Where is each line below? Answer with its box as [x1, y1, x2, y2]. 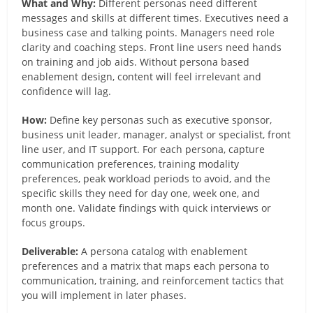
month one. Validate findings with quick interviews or [22, 201, 272, 214]
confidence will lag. [22, 84, 112, 98]
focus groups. [22, 215, 86, 229]
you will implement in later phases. [22, 288, 187, 302]
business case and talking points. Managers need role [22, 25, 275, 39]
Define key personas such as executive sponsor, [47, 112, 272, 126]
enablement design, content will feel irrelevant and [22, 69, 262, 83]
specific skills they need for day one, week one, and [22, 186, 261, 200]
